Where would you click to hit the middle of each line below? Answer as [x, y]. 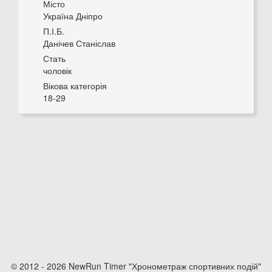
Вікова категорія [75, 86]
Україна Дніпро [73, 16]
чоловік [57, 70]
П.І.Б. [54, 31]
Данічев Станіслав [79, 43]
